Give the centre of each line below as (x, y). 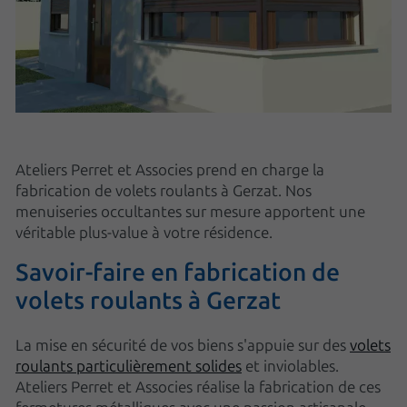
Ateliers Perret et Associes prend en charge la (170, 170)
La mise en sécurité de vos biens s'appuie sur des (183, 345)
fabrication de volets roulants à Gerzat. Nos (164, 191)
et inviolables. (292, 366)
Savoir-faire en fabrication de (178, 272)
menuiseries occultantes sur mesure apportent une (190, 212)
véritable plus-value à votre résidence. (144, 233)
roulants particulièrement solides (129, 366)
